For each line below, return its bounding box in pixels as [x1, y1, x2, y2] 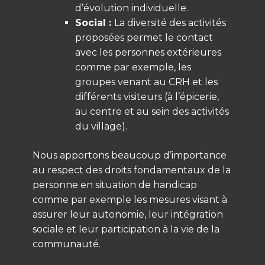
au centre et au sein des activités [75, 105, 229, 117]
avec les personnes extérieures [75, 46, 221, 58]
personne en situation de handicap [33, 179, 197, 190]
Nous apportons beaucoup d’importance [33, 149, 227, 161]
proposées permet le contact [75, 31, 213, 43]
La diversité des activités [114, 17, 226, 28]
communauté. [33, 238, 101, 250]
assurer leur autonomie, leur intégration [33, 208, 223, 220]
